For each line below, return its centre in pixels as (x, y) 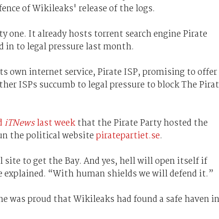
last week (55, 123)
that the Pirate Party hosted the (141, 123)
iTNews (19, 123)
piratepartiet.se (128, 136)
